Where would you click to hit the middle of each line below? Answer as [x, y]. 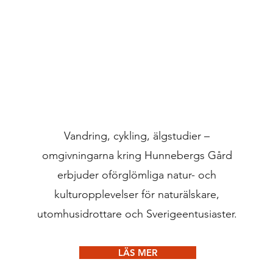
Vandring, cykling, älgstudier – [137, 136]
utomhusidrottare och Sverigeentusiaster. [137, 214]
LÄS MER [137, 253]
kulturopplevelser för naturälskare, [137, 194]
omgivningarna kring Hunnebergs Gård [137, 155]
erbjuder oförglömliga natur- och [137, 175]
